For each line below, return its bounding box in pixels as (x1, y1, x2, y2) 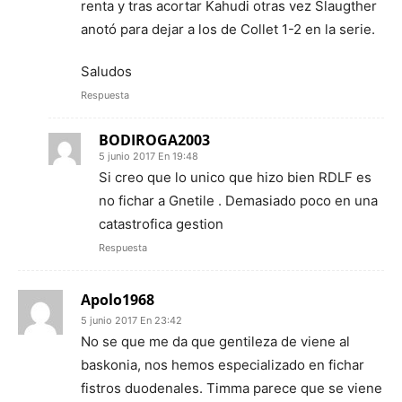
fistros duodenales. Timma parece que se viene (81, 379, 382, 397)
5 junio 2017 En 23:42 (81, 313, 182, 327)
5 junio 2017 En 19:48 (99, 149, 198, 162)
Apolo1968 (81, 289, 154, 310)
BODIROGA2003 (99, 129, 210, 150)
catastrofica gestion (99, 214, 223, 232)
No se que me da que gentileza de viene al (81, 332, 350, 350)
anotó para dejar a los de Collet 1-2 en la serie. (81, 20, 375, 38)
